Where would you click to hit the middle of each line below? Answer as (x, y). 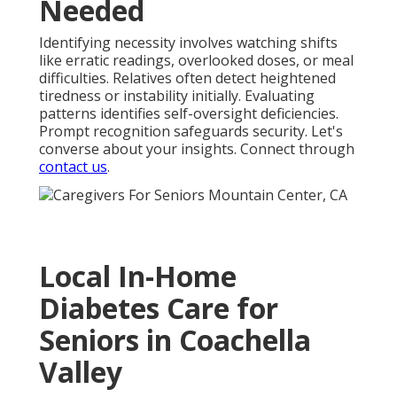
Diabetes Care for (159, 307)
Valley (81, 371)
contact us (73, 167)
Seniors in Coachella (175, 339)
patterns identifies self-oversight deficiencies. (189, 114)
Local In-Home (138, 276)
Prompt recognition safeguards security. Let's (191, 132)
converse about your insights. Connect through (197, 149)
